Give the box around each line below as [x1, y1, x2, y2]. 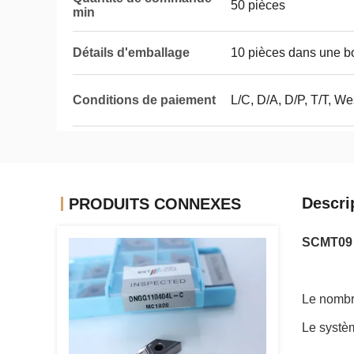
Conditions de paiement [73, 93, 216, 107]
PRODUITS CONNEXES [69, 195, 241, 213]
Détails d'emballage [73, 46, 190, 59]
